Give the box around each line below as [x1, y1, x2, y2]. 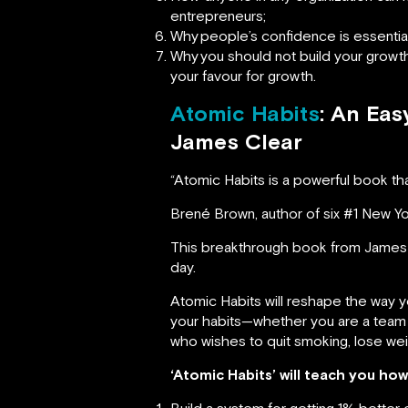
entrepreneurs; [170, 6, 266, 24]
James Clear [170, 128, 302, 154]
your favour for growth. [170, 66, 316, 84]
